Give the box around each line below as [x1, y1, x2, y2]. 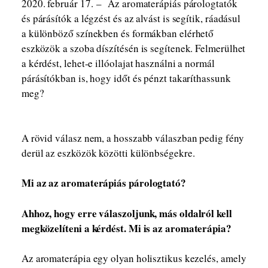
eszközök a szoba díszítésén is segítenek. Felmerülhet [21, 41, 246, 55]
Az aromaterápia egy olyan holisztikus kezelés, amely [21, 251, 246, 265]
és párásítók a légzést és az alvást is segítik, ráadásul [21, 11, 241, 25]
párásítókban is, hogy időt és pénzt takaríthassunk [21, 71, 231, 85]
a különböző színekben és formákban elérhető [21, 26, 214, 40]
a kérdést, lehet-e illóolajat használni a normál [21, 56, 215, 70]
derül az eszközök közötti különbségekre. [21, 145, 195, 160]
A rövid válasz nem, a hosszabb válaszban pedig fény [21, 130, 244, 145]
